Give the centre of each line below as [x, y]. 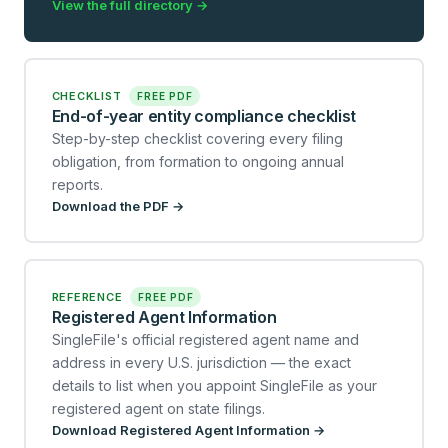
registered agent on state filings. [158, 408]
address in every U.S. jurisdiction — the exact [201, 362]
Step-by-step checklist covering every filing [197, 138]
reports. [77, 184]
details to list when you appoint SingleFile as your [214, 385]
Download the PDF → [117, 205]
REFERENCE [89, 296]
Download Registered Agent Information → [188, 429]
